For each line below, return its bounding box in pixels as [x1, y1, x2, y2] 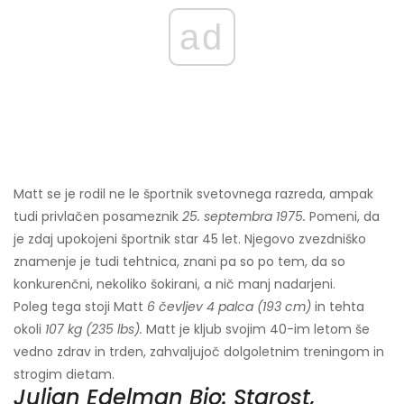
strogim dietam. [14, 365, 115, 384]
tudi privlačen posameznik [14, 207, 182, 226]
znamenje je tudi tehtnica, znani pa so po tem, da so [14, 252, 345, 271]
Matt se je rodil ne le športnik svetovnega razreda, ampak [14, 185, 373, 204]
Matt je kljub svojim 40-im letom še [142, 320, 370, 339]
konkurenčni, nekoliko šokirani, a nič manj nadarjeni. [14, 275, 335, 294]
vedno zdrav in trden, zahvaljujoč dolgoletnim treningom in [14, 343, 384, 362]
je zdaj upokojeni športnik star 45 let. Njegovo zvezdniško [14, 230, 366, 249]
